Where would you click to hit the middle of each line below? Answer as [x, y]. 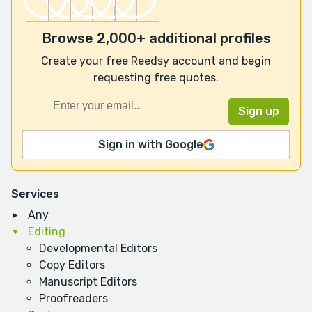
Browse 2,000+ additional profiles [156, 39]
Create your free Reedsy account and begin [156, 61]
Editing [47, 232]
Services [35, 194]
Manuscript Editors [88, 282]
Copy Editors [72, 265]
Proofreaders [73, 299]
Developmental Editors [98, 249]
